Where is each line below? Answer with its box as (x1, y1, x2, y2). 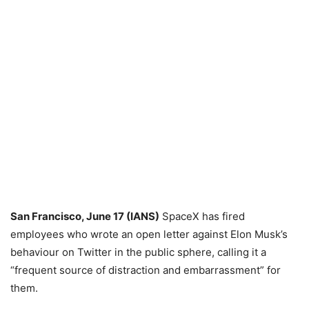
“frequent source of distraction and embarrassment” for (10, 263, 281, 277)
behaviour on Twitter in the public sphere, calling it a (10, 246, 266, 259)
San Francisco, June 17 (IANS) (10, 210, 159, 223)
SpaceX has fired (159, 210, 245, 223)
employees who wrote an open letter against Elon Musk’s (10, 228, 288, 241)
